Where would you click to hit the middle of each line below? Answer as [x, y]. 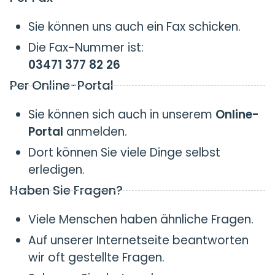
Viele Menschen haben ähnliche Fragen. [141, 219]
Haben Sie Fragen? [66, 190]
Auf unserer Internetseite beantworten [138, 240]
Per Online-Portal [62, 85]
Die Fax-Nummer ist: [86, 48]
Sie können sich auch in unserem [122, 114]
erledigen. [56, 170]
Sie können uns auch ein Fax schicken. [134, 27]
